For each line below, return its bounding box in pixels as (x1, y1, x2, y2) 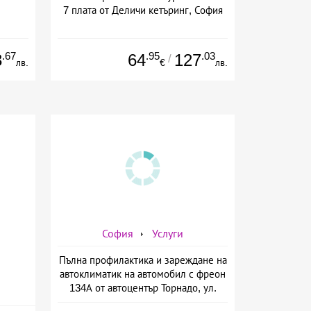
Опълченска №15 (103, 295, 182, 308)
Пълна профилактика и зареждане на (58, 253, 227, 266)
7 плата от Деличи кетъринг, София (62, 3, 223, 16)
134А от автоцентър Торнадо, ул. (69, 281, 217, 294)
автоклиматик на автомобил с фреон (60, 267, 226, 280)
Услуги (152, 227, 183, 239)
